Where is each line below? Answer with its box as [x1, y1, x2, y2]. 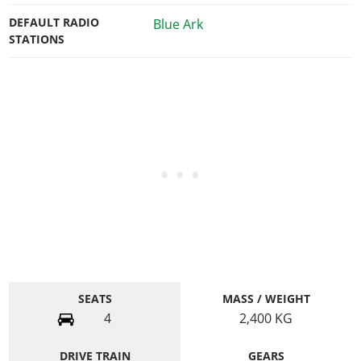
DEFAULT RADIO [9, 15, 100, 30]
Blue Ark [152, 15, 203, 33]
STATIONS [9, 31, 65, 47]
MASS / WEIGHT [222, 292, 310, 307]
